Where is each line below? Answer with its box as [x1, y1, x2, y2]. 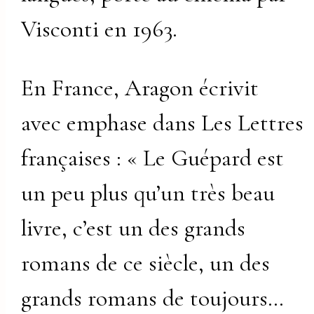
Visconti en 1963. [21, 14, 178, 43]
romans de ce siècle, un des [21, 248, 271, 278]
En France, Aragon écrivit [21, 73, 259, 102]
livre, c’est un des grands [21, 213, 246, 243]
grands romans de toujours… [21, 283, 285, 313]
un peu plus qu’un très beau [21, 178, 275, 207]
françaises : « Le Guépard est [21, 143, 285, 172]
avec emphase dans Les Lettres [21, 108, 304, 137]
